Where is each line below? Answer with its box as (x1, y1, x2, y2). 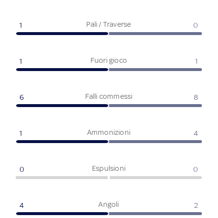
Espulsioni (91, 164, 126, 173)
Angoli (98, 200, 119, 209)
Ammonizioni (87, 128, 131, 137)
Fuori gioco (90, 56, 127, 65)
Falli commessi (85, 92, 133, 101)
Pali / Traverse (86, 20, 131, 29)
